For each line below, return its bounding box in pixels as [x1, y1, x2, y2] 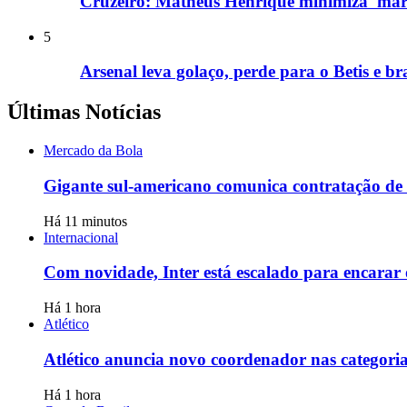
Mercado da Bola [44, 143, 143, 159]
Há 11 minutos [44, 213, 127, 229]
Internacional [44, 229, 118, 245]
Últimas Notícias [7, 100, 161, 124]
